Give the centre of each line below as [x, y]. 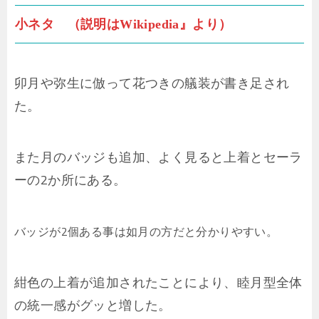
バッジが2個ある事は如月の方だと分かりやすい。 [146, 232]
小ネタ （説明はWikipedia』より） [124, 25]
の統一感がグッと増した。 [93, 305]
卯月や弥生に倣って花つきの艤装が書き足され [152, 83]
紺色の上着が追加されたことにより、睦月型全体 [158, 283]
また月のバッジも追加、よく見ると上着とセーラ [158, 157]
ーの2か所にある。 [70, 180]
